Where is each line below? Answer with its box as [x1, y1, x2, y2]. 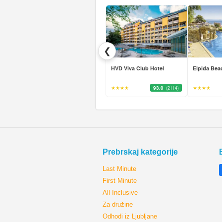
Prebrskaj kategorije [103, 148, 178, 156]
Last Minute [103, 165, 136, 172]
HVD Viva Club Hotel [111, 64, 164, 72]
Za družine [103, 201, 133, 208]
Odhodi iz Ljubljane [103, 213, 157, 220]
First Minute [103, 177, 137, 184]
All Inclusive [103, 189, 138, 196]
